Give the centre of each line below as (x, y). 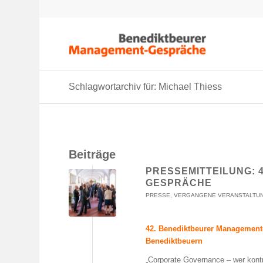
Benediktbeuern (174, 241)
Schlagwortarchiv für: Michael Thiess (146, 87)
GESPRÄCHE (179, 183)
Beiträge (92, 154)
